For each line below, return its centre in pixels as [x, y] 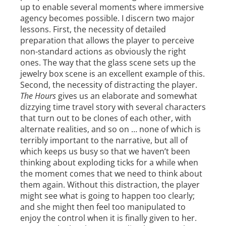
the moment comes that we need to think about [111, 174]
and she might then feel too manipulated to [103, 207]
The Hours [38, 96]
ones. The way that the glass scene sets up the [108, 63]
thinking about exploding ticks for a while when [109, 163]
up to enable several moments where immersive [112, 7]
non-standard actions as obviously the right [103, 52]
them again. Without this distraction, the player [110, 185]
